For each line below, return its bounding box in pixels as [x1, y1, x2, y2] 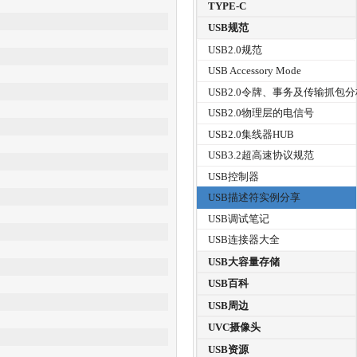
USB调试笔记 [208, 212, 270, 225]
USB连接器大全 [208, 233, 280, 246]
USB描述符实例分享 [208, 191, 301, 204]
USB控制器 [208, 170, 260, 182]
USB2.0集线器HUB [208, 127, 295, 140]
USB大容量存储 [208, 255, 280, 268]
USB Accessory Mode [208, 65, 302, 77]
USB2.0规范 [208, 43, 263, 56]
